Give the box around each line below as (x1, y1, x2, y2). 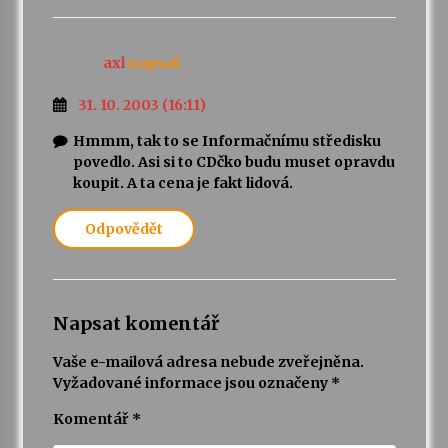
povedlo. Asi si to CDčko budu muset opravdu (72, 153, 395, 172)
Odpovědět (84, 220, 163, 239)
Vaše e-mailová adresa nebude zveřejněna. (52, 353, 364, 372)
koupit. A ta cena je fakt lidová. (72, 174, 293, 193)
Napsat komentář (52, 312, 219, 336)
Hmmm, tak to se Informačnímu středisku (72, 132, 381, 151)
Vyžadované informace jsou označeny (52, 374, 331, 393)
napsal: (127, 54, 182, 72)
